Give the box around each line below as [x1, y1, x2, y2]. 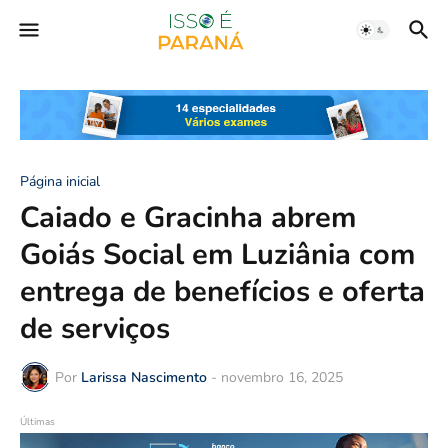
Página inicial [20, 172, 100, 192]
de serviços [20, 309, 170, 349]
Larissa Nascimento [81, 367, 207, 387]
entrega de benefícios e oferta [20, 272, 425, 312]
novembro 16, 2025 [221, 367, 343, 387]
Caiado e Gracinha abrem [20, 198, 356, 238]
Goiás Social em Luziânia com [20, 235, 415, 275]
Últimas [20, 415, 55, 430]
